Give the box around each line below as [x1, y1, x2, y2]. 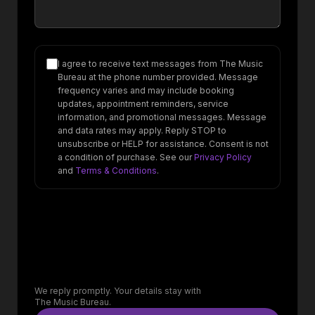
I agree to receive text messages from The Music [58, 58, 263, 69]
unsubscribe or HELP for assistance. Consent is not [58, 139, 269, 149]
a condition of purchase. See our [58, 152, 192, 162]
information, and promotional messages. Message [58, 112, 266, 122]
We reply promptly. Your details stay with [34, 285, 201, 296]
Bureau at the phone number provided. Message [58, 72, 258, 82]
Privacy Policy [194, 152, 252, 162]
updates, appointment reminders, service [58, 98, 229, 109]
